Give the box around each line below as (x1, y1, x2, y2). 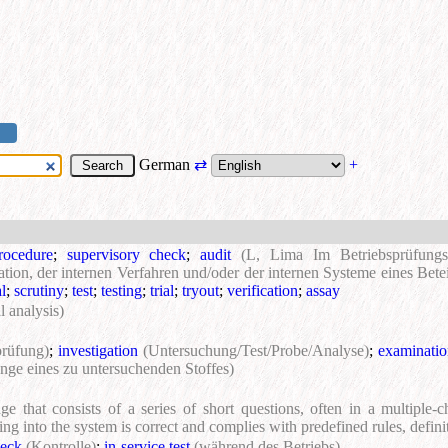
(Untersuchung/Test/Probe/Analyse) (143, 342, 370, 360)
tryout (182, 282, 219, 300)
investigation (58, 342, 139, 360)
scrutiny (14, 282, 64, 300)
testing (101, 282, 142, 300)
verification (227, 282, 298, 300)
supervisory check (66, 246, 187, 264)
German (135, 156, 194, 174)
